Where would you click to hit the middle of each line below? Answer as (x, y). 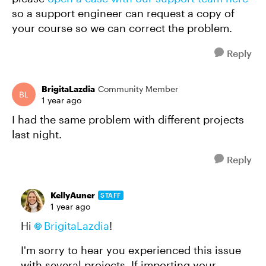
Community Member (138, 89)
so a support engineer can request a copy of (123, 13)
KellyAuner (73, 195)
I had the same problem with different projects (128, 119)
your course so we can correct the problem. (123, 28)
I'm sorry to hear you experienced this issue (131, 250)
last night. (37, 134)
